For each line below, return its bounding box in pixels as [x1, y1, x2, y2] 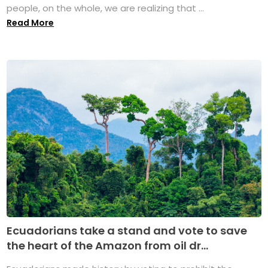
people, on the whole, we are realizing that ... [7, 1, 205, 14]
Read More [7, 16, 54, 29]
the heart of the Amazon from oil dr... [7, 238, 209, 254]
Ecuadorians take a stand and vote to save [7, 223, 248, 239]
